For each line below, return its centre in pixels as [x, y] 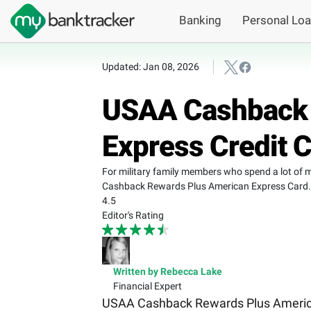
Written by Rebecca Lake [168, 272]
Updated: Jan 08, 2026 [151, 67]
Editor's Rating [133, 216]
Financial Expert [148, 286]
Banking [200, 20]
